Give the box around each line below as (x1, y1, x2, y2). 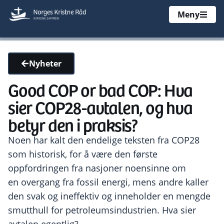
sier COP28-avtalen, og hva (8, 94, 192, 119)
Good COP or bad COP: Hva (8, 77, 193, 101)
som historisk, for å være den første (8, 148, 157, 160)
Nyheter (29, 58, 61, 69)
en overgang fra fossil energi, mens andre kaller (8, 176, 208, 188)
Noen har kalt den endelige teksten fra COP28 (8, 134, 199, 146)
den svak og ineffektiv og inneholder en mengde (8, 190, 210, 202)
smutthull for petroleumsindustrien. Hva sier (8, 204, 196, 216)
